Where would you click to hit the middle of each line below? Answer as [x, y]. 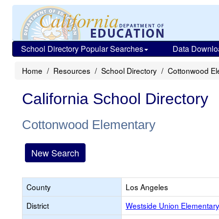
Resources [72, 70]
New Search [55, 153]
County [39, 187]
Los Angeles [147, 187]
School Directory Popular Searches [82, 49]
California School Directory [115, 99]
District [38, 205]
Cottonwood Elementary [89, 125]
